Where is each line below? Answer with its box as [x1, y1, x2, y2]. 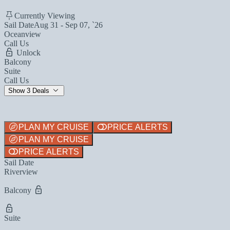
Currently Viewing [14, 11, 75, 20]
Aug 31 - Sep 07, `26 [34, 20, 103, 29]
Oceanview [4, 29, 41, 39]
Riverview [4, 167, 38, 176]
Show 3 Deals [8, 86, 51, 94]
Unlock [14, 48, 41, 57]
